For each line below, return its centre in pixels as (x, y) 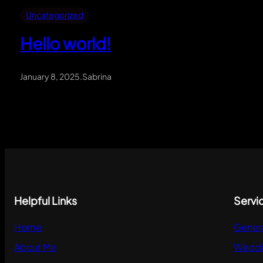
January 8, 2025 (50, 77)
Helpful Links (45, 201)
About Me (35, 247)
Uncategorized (55, 15)
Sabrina (97, 77)
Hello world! (65, 43)
